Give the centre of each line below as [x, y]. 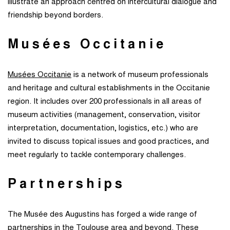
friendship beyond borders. [55, 16]
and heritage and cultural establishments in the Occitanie [109, 89]
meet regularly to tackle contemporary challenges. [97, 156]
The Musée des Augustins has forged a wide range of [102, 215]
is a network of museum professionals [140, 75]
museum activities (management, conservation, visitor [104, 116]
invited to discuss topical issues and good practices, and [108, 142]
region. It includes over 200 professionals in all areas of [105, 102]
